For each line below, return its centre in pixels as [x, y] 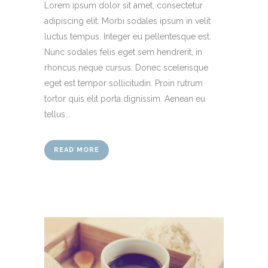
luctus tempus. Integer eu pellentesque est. [128, 37]
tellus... [57, 115]
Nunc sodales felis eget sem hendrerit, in [123, 52]
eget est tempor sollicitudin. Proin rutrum [124, 83]
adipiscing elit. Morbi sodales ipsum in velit [127, 21]
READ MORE [77, 150]
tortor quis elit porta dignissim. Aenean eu [125, 99]
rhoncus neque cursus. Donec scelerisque [126, 68]
